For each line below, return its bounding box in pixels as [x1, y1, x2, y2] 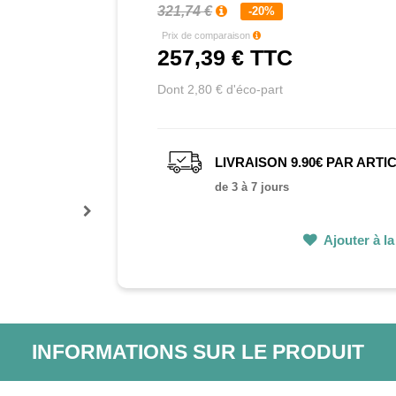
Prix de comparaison [162, 30, 254, 42]
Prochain [83, 221, 133, 236]
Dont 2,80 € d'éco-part [157, 82, 284, 97]
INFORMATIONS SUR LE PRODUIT [31, 340, 364, 364]
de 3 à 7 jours [215, 180, 290, 194]
